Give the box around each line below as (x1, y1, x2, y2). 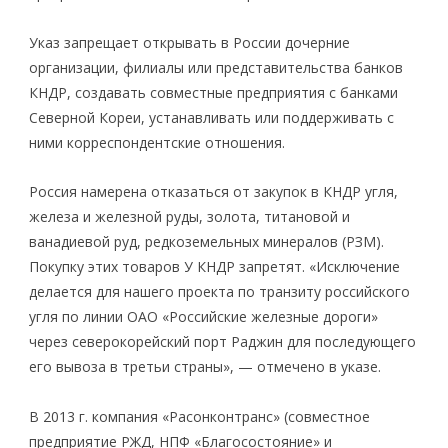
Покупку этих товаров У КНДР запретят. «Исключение (29, 257, 400, 277)
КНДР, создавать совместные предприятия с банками (29, 82, 398, 102)
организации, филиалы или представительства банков (29, 57, 403, 77)
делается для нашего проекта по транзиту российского (29, 282, 410, 302)
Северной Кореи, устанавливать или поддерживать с (29, 107, 394, 127)
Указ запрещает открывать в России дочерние (29, 32, 350, 52)
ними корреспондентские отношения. (29, 132, 285, 152)
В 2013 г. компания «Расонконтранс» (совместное (29, 406, 370, 426)
